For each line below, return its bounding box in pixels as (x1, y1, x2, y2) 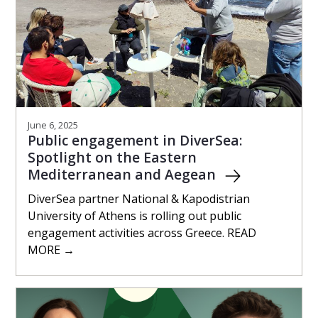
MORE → (28, 242, 75, 258)
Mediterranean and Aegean (28, 165, 219, 185)
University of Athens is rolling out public (28, 208, 241, 224)
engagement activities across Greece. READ (28, 225, 256, 241)
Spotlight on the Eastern (28, 148, 197, 168)
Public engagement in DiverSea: (28, 131, 243, 150)
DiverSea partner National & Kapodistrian (28, 191, 250, 207)
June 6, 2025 (28, 119, 78, 132)
